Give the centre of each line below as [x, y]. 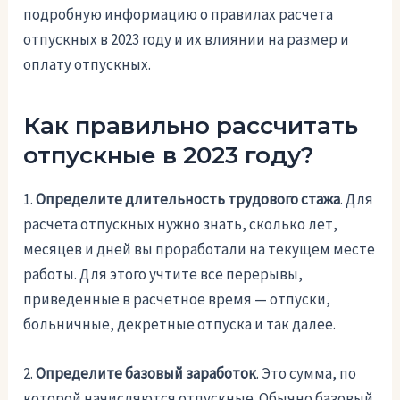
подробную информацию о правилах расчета [179, 15]
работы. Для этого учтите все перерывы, [163, 275]
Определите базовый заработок [146, 374]
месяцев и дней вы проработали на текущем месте [200, 250]
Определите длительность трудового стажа [188, 200]
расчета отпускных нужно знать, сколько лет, [181, 225]
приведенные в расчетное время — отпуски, [177, 300]
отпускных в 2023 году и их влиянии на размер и [187, 40]
